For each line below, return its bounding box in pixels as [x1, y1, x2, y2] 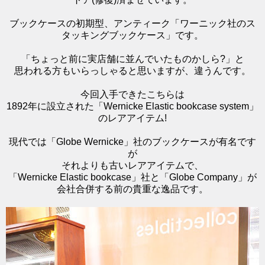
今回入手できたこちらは [80, 89, 185, 99]
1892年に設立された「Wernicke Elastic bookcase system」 [7, 101, 258, 111]
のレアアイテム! [98, 112, 167, 123]
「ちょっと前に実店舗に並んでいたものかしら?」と [21, 53, 244, 64]
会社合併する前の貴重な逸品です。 [57, 183, 208, 194]
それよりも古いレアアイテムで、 [62, 160, 203, 170]
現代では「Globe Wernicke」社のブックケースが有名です [9, 136, 256, 147]
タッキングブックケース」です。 [62, 30, 203, 40]
